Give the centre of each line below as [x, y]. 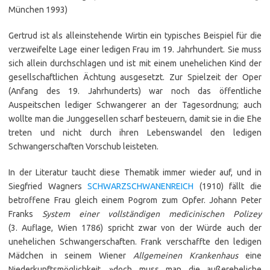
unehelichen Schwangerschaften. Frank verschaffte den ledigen [135, 242]
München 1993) [38, 10]
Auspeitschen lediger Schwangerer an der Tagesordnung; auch [135, 105]
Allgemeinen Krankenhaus [186, 256]
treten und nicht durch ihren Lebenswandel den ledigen [135, 133]
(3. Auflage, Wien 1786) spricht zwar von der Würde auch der [135, 228]
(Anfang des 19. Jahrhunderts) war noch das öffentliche [135, 91]
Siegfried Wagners [48, 186]
